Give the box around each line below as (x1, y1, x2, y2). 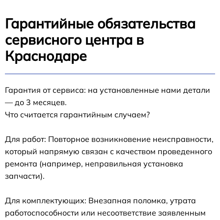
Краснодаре (5, 47, 87, 64)
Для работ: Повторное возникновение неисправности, (5, 134, 214, 144)
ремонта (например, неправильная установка (5, 158, 183, 168)
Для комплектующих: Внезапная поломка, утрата (5, 195, 196, 205)
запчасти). (5, 170, 45, 181)
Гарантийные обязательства (5, 14, 195, 32)
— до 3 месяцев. (5, 97, 67, 107)
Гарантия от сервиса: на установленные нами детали (5, 84, 210, 95)
